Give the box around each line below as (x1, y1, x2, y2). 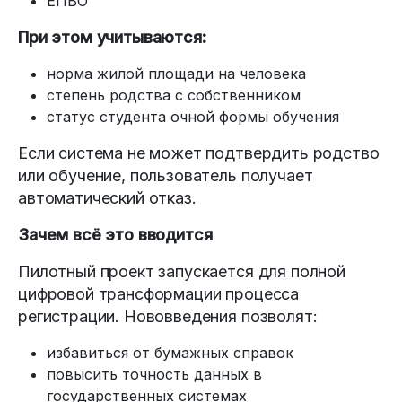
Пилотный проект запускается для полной (18, 261, 345, 281)
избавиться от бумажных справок (47, 343, 293, 362)
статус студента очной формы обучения (47, 107, 339, 126)
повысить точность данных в (47, 364, 262, 383)
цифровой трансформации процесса (18, 284, 300, 303)
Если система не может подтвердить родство (18, 143, 380, 162)
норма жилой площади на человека (47, 64, 306, 83)
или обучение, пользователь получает (18, 165, 313, 185)
